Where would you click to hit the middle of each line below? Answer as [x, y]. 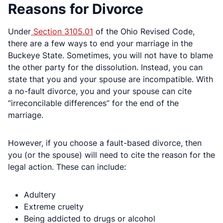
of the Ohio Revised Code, [144, 31]
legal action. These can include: [67, 167]
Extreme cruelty [54, 206]
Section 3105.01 [62, 31]
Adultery [40, 194]
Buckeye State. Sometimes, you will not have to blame [111, 55]
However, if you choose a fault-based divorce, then [105, 143]
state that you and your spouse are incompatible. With [111, 79]
